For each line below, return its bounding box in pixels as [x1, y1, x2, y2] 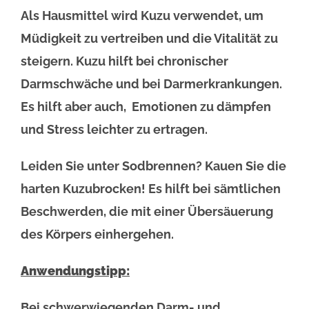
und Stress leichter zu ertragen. [21, 121, 208, 137]
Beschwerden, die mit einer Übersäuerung [21, 203, 273, 219]
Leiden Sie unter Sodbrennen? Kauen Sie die [21, 158, 286, 173]
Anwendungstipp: [21, 263, 130, 278]
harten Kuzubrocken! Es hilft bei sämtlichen [21, 181, 281, 196]
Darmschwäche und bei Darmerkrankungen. [21, 76, 282, 91]
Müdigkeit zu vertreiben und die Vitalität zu [21, 30, 278, 46]
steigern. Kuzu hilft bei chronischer [21, 53, 228, 68]
